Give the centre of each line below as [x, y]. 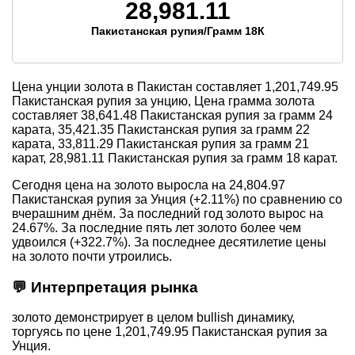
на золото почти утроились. [92, 256]
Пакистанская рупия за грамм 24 [235, 115]
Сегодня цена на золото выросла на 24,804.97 [149, 185]
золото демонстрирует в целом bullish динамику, [153, 318]
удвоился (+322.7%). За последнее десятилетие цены [169, 242]
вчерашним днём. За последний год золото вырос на [168, 213]
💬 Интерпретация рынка [105, 287]
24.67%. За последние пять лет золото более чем [157, 227]
